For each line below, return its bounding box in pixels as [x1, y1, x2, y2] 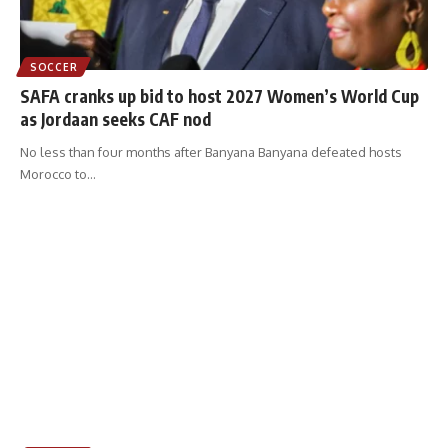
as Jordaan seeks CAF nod [20, 108, 211, 131]
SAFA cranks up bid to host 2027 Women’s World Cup [20, 85, 419, 108]
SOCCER [30, 61, 78, 74]
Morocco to [20, 166, 87, 183]
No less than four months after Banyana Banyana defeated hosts [20, 144, 402, 161]
